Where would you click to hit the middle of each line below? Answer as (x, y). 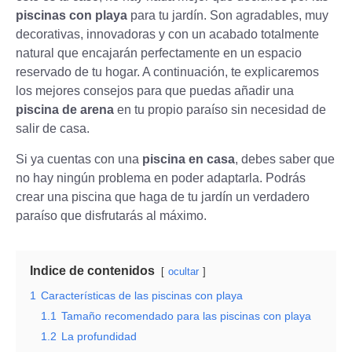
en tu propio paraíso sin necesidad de (220, 110)
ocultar (183, 271)
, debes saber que (285, 159)
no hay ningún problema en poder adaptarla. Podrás (161, 178)
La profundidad (99, 336)
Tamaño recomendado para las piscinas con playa (186, 315)
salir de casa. (53, 129)
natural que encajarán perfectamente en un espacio (159, 53)
